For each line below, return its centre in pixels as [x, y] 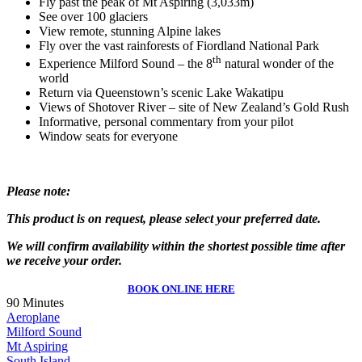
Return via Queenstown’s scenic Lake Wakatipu [161, 93]
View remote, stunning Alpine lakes [130, 31]
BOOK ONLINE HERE [181, 289]
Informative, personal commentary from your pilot [166, 122]
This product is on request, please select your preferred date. [164, 219]
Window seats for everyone [108, 137]
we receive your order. [64, 261]
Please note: [38, 192]
